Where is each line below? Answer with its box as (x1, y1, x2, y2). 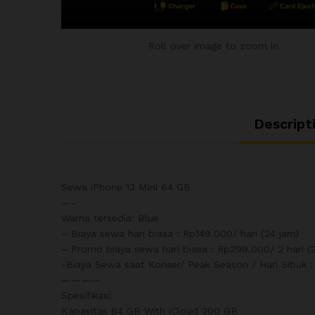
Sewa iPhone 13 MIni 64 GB (61, 181, 191, 193)
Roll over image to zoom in (148, 40, 279, 52)
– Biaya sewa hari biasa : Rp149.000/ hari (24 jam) (61, 228, 299, 240)
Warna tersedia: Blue (61, 212, 159, 224)
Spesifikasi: (61, 290, 113, 302)
